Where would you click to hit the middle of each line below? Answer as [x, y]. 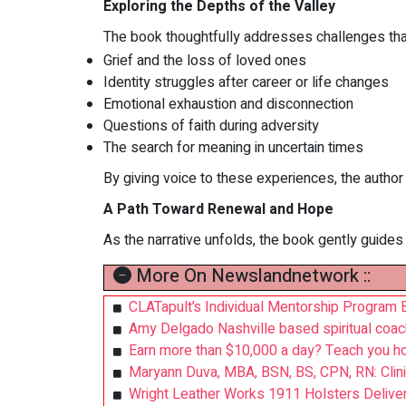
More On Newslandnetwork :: [251, 276]
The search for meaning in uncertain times [233, 148]
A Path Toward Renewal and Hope [218, 210]
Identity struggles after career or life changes [246, 83]
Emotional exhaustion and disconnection [228, 105]
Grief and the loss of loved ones [205, 61]
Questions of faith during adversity [211, 126]
